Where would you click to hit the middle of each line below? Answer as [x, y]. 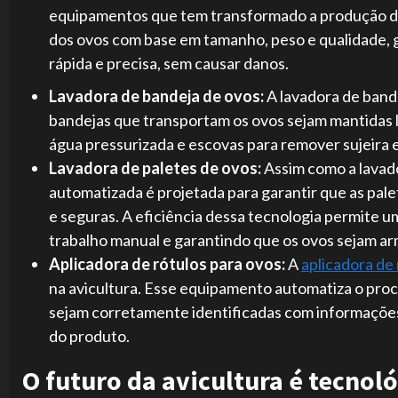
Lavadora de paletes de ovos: [156, 168]
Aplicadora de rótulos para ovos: [168, 264]
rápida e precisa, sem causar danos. [169, 64]
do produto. [91, 336]
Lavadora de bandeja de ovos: [158, 96]
